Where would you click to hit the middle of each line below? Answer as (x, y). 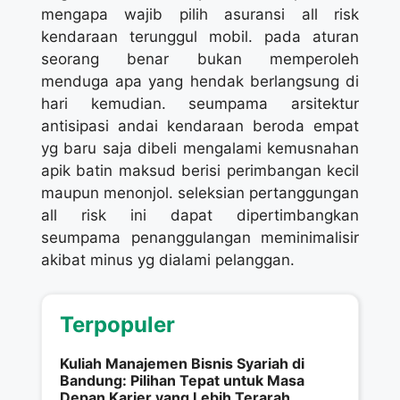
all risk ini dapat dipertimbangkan (200, 215)
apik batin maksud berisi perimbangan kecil (200, 170)
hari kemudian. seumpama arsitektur (200, 103)
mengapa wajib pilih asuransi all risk (200, 14)
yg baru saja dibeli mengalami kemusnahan (200, 148)
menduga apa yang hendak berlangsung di (200, 81)
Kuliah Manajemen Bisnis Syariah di (182, 363)
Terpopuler (117, 325)
